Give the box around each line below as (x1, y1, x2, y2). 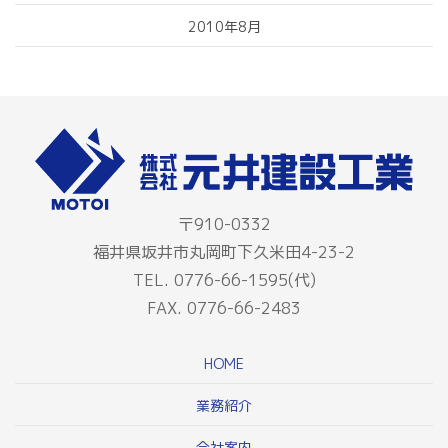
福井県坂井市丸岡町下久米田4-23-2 (93, 241, 355, 264)
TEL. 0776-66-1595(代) (132, 269, 316, 292)
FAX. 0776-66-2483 (147, 297, 301, 320)
